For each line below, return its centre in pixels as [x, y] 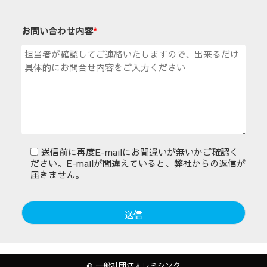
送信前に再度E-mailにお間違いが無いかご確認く [140, 152]
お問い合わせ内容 [57, 31]
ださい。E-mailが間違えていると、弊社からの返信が [138, 163]
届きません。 [57, 175]
